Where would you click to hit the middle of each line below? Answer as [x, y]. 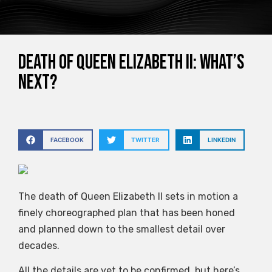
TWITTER [146, 140]
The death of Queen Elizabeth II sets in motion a [128, 196]
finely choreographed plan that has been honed [127, 212]
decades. [39, 245]
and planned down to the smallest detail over [122, 229]
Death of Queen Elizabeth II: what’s [131, 63]
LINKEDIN [221, 140]
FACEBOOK [67, 140]
